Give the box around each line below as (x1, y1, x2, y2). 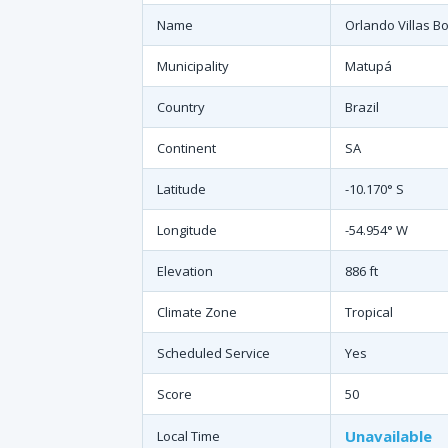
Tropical (345, 303, 393, 321)
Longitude (157, 221, 217, 239)
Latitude (157, 180, 206, 198)
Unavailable (345, 426, 432, 446)
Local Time (157, 427, 220, 445)
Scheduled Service (157, 344, 270, 362)
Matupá (345, 57, 392, 75)
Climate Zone (157, 303, 237, 321)
